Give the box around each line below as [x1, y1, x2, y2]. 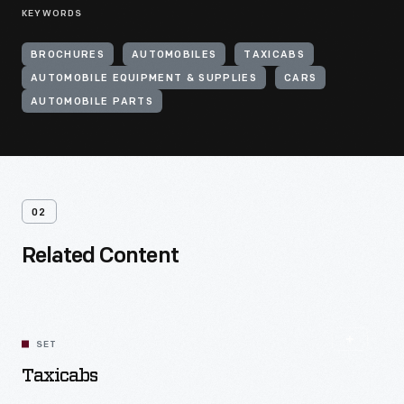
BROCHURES [31, 50, 105, 60]
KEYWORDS [22, 9, 83, 19]
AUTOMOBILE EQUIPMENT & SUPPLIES [31, 74, 257, 84]
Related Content [22, 246, 179, 268]
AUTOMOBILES [131, 50, 217, 60]
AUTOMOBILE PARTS [31, 97, 154, 107]
